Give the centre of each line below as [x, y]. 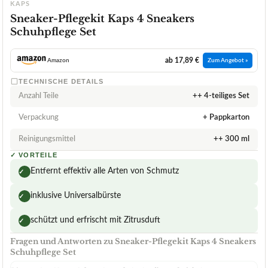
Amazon [58, 61]
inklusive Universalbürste [76, 196]
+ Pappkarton [226, 118]
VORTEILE [38, 155]
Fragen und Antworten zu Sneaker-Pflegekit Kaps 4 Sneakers [133, 242]
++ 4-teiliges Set [221, 96]
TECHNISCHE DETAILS [61, 82]
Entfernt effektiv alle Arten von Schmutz [105, 171]
